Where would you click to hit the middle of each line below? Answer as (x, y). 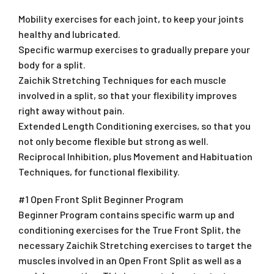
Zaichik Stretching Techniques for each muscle (122, 80)
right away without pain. (72, 110)
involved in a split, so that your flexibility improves (128, 95)
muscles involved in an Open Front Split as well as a (130, 260)
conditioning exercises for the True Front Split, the (130, 229)
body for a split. (52, 64)
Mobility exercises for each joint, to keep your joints (131, 18)
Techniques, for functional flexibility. (99, 171)
